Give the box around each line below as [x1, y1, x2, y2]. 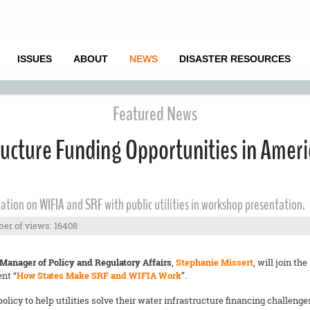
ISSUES [17, 53, 52, 64]
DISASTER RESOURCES [179, 53, 291, 64]
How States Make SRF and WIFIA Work [17, 269, 181, 282]
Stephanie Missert [176, 256, 253, 268]
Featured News [113, 101, 197, 127]
